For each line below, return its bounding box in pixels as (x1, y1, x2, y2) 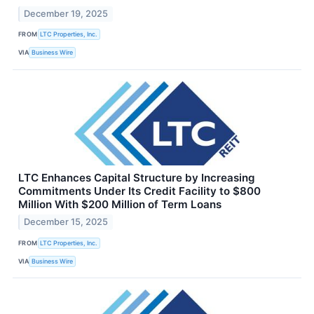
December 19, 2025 (24, 8, 109, 19)
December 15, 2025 (24, 217, 109, 228)
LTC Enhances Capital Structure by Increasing (18, 170, 255, 184)
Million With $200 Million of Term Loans (18, 197, 221, 211)
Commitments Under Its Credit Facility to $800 (18, 184, 261, 198)
